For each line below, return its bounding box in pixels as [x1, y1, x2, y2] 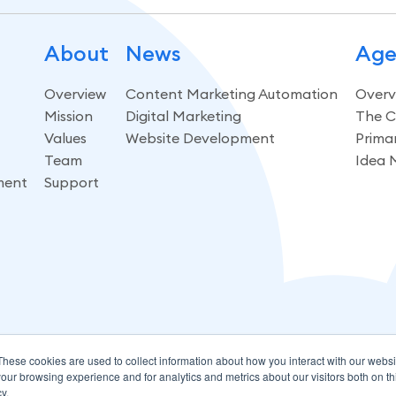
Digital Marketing [126, 106, 242, 125]
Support [44, 172, 100, 191]
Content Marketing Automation [126, 84, 339, 103]
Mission [44, 106, 94, 125]
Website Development [126, 128, 276, 147]
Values [44, 128, 88, 147]
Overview [44, 84, 107, 103]
